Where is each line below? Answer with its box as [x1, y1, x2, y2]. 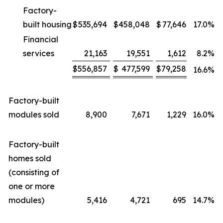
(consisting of [8, 167, 59, 177]
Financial [23, 34, 58, 44]
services [23, 48, 54, 58]
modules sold [8, 110, 59, 119]
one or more [8, 181, 55, 191]
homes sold [8, 153, 51, 163]
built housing [23, 19, 72, 29]
